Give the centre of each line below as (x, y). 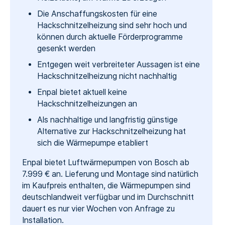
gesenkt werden (66, 49)
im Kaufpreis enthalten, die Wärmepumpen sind (106, 185)
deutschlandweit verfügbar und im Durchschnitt (108, 197)
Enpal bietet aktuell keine (82, 92)
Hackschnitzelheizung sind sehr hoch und (112, 26)
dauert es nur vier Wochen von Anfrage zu (98, 208)
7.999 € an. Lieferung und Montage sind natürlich (110, 174)
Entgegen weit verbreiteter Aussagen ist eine (118, 65)
